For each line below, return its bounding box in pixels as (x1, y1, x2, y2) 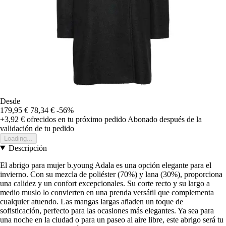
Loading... (4, 134, 33, 142)
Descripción (8, 143, 47, 152)
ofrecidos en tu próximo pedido (25, 115, 126, 124)
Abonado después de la (128, 115, 202, 124)
